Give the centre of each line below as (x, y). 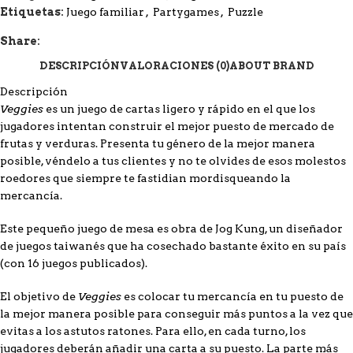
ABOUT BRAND (271, 66)
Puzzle (245, 11)
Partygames (186, 11)
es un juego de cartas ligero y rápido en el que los (179, 108)
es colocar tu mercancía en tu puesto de (232, 296)
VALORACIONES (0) (174, 66)
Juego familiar (105, 11)
